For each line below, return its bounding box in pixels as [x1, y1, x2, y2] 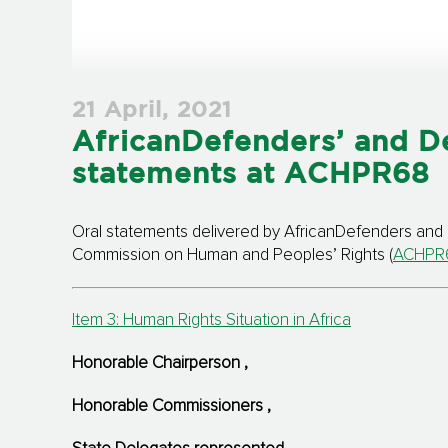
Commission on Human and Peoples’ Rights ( [72, 247, 393, 265]
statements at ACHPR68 [72, 163, 430, 188]
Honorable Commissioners [72, 398, 267, 416]
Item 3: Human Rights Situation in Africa [72, 312, 351, 330]
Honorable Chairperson [72, 355, 244, 373]
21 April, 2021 [72, 101, 232, 122]
